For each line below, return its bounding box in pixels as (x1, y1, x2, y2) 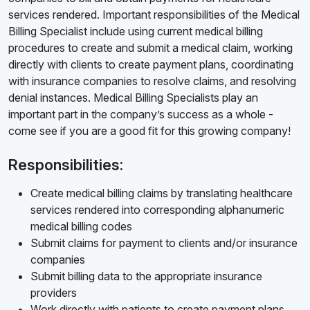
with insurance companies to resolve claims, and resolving (8, 74, 296, 89)
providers (30, 286, 77, 300)
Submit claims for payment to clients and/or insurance (30, 236, 298, 250)
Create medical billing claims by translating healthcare (30, 186, 293, 201)
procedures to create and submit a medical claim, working (8, 41, 293, 55)
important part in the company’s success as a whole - (8, 107, 273, 122)
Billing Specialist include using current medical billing (8, 24, 263, 39)
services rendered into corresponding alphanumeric (30, 203, 284, 217)
